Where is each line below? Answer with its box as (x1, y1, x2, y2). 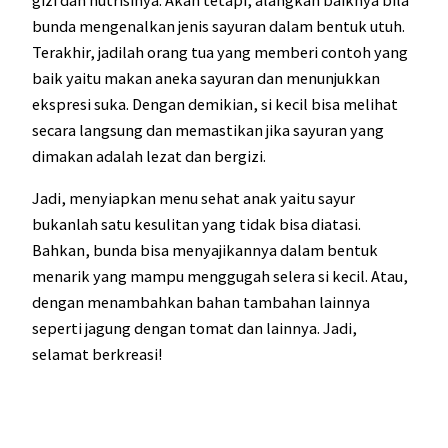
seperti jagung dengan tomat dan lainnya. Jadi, (32, 318, 357, 339)
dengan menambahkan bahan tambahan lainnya (32, 292, 370, 313)
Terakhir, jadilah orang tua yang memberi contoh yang (32, 41, 408, 62)
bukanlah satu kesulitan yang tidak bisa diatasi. (32, 214, 361, 235)
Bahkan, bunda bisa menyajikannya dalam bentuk (32, 240, 378, 261)
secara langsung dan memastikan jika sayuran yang (32, 119, 384, 140)
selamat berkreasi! (32, 344, 162, 365)
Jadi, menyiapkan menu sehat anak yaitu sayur (32, 188, 355, 209)
